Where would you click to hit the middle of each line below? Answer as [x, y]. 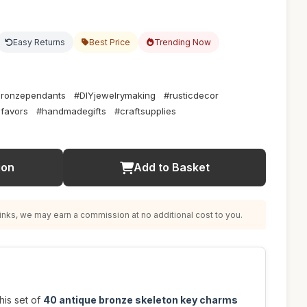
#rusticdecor [191, 95]
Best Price [110, 42]
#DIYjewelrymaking [115, 95]
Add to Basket [171, 167]
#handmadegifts [71, 111]
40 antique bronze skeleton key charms [140, 300]
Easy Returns [39, 42]
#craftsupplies [145, 111]
